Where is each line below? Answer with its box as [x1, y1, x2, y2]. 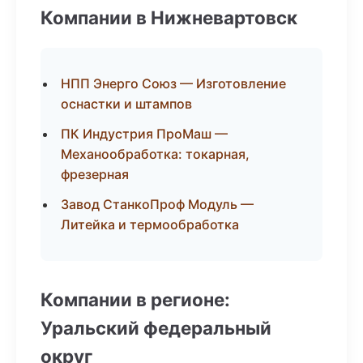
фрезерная [61, 166, 129, 182]
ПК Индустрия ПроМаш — [61, 126, 228, 142]
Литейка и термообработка [61, 216, 239, 233]
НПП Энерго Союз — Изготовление [61, 75, 286, 92]
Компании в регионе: [41, 288, 230, 310]
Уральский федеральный [41, 317, 271, 339]
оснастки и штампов [61, 96, 192, 112]
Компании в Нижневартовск [41, 6, 297, 28]
